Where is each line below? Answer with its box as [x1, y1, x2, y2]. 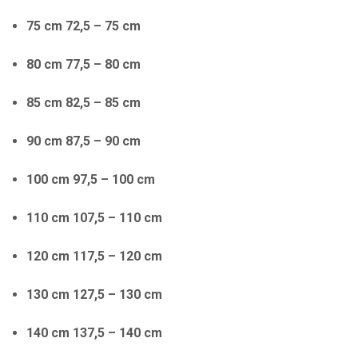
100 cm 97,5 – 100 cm [26, 171, 155, 187]
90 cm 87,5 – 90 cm [26, 133, 141, 149]
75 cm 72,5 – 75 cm [26, 18, 141, 34]
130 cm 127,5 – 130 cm [26, 286, 162, 302]
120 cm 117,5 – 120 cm [26, 248, 162, 264]
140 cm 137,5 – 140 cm [26, 324, 162, 340]
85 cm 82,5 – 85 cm [26, 94, 141, 110]
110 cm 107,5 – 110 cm [26, 209, 162, 225]
